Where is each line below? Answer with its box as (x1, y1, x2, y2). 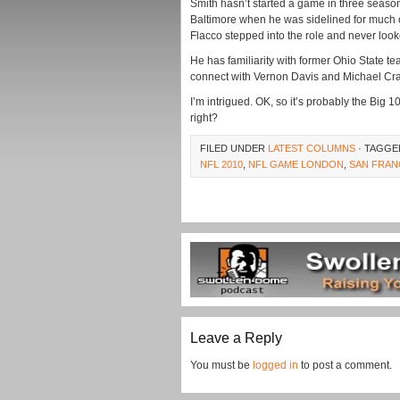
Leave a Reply (190, 330, 282, 346)
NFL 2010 (200, 159, 243, 170)
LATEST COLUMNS (268, 143, 355, 154)
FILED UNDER (200, 143, 268, 154)
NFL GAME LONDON (248, 159, 344, 170)
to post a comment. (298, 359, 392, 371)
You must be (190, 359, 253, 371)
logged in (253, 359, 298, 371)
